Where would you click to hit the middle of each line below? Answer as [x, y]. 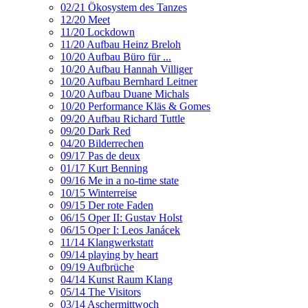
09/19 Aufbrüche [97, 267]
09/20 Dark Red [96, 131]
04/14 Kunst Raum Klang [117, 279]
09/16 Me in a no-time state [120, 180]
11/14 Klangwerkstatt [107, 242]
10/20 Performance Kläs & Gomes [135, 106]
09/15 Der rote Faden [107, 205]
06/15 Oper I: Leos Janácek [120, 230]
